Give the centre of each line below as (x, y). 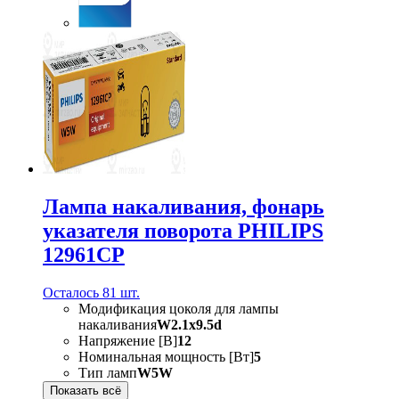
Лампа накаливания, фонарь (183, 207)
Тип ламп (108, 373)
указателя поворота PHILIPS (183, 231)
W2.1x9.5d (189, 325)
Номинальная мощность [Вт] (166, 357)
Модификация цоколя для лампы (179, 309)
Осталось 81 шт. (91, 293)
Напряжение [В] (128, 341)
